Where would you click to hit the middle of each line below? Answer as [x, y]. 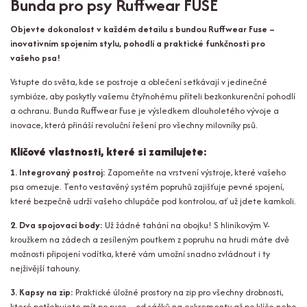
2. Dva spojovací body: [57, 225]
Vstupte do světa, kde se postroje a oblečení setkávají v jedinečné [139, 82]
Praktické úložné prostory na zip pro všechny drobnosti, [178, 293]
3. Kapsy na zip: [42, 293]
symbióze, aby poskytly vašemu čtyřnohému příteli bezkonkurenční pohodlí [153, 96]
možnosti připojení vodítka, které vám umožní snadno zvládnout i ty [140, 254]
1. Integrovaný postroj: [58, 173]
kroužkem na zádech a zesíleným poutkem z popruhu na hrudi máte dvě [150, 240]
